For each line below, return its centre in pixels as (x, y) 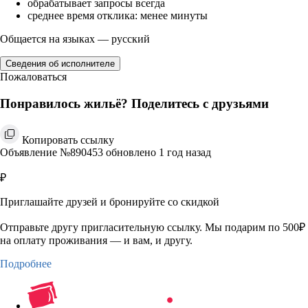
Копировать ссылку (68, 140)
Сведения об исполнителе (60, 64)
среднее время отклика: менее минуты (118, 16)
